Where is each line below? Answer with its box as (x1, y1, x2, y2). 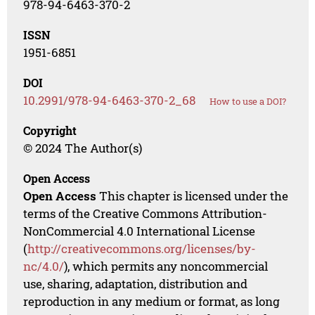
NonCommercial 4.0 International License (23, 223, 256, 240)
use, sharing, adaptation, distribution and (23, 276, 248, 292)
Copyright (23, 123, 77, 139)
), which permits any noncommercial (64, 258, 269, 275)
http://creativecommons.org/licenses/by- (27, 240, 257, 257)
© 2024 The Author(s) (23, 140, 143, 157)
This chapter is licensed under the (96, 188, 289, 205)
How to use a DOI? (210, 95, 287, 108)
